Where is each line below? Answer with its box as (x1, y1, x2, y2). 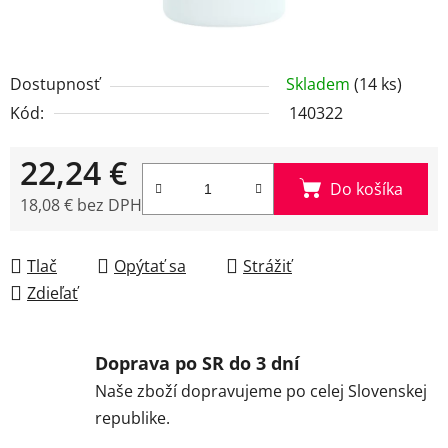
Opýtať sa (114, 254, 186, 277)
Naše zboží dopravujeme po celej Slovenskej (95, 379, 427, 402)
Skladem (286, 72, 354, 95)
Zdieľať (27, 281, 78, 304)
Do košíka (329, 177, 403, 200)
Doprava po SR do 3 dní (95, 350, 300, 375)
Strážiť (243, 254, 292, 277)
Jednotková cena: (19, 224, 147, 247)
